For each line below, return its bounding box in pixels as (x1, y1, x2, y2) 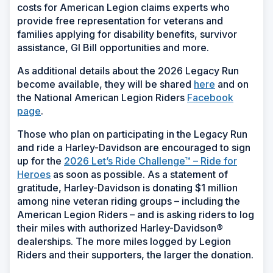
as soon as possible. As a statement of (51, 168, 228, 181)
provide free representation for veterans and (17, 15, 223, 27)
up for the (17, 155, 64, 168)
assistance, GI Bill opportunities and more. (17, 41, 209, 54)
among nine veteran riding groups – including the (17, 195, 240, 208)
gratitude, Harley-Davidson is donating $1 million (17, 182, 238, 194)
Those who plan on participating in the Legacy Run (17, 128, 247, 141)
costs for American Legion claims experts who (17, 1, 230, 14)
